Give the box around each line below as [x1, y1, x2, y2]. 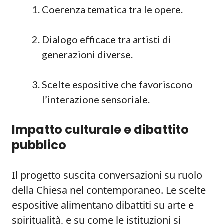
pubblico [12, 137, 66, 153]
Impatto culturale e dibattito [12, 121, 189, 138]
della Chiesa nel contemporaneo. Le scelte [12, 183, 206, 197]
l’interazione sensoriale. [42, 93, 150, 105]
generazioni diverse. [42, 48, 133, 60]
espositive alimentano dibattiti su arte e [12, 198, 194, 212]
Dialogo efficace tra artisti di [42, 33, 171, 45]
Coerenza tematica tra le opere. [42, 3, 183, 15]
